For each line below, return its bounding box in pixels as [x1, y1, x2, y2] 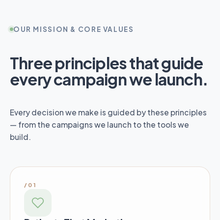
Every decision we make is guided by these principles [10, 108, 207, 117]
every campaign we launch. [10, 69, 208, 89]
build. [10, 132, 31, 142]
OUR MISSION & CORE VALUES [13, 25, 134, 34]
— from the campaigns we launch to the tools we [10, 120, 189, 130]
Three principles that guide [10, 53, 203, 73]
